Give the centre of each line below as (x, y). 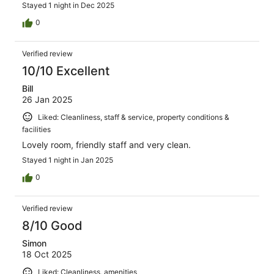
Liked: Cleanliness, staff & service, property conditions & (134, 117)
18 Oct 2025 (47, 254)
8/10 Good (52, 226)
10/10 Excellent (66, 71)
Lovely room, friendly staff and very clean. (106, 145)
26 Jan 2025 (47, 99)
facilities (36, 130)
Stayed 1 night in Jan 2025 (68, 160)
